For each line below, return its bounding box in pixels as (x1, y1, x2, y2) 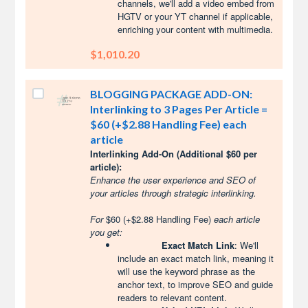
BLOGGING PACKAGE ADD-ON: (90, 87, 253, 100)
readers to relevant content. (118, 291, 228, 304)
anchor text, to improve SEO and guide (118, 278, 274, 291)
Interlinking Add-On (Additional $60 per (90, 147, 258, 160)
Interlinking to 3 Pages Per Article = (90, 102, 268, 115)
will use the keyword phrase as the (118, 265, 256, 278)
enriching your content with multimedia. (118, 23, 274, 36)
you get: (90, 225, 123, 239)
